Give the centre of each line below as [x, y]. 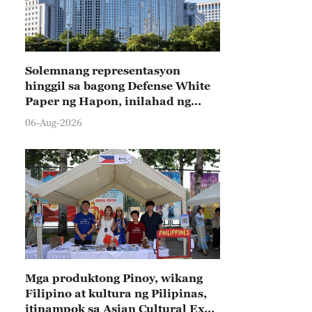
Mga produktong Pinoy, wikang [114, 278]
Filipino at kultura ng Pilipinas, [116, 293]
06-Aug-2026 [54, 122]
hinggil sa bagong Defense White [118, 86]
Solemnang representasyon [103, 70]
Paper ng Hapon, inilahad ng [108, 101]
